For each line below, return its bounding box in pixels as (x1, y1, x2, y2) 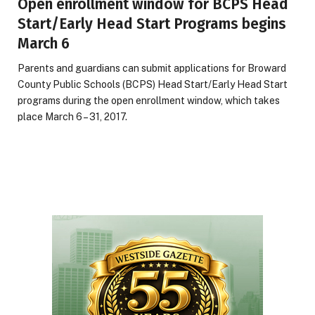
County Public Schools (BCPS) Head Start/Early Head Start (18, 79, 288, 90)
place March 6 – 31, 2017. (18, 111, 127, 122)
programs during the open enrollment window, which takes (18, 95, 280, 106)
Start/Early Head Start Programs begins (18, 15, 286, 33)
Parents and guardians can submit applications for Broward (18, 63, 286, 74)
